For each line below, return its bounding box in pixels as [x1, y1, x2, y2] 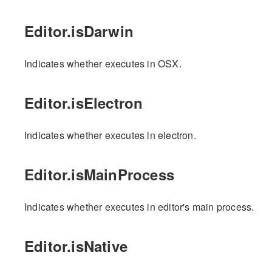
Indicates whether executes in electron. [24, 127, 196, 142]
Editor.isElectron [24, 92, 143, 113]
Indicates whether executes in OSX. [24, 56, 182, 70]
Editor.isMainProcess [24, 163, 174, 185]
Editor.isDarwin [24, 20, 134, 41]
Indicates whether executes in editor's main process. [24, 199, 254, 214]
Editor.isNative [24, 235, 127, 256]
